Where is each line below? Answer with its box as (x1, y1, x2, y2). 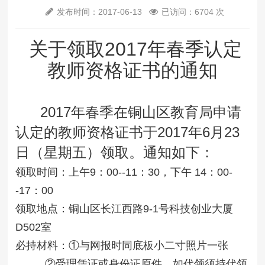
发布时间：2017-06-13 (57, 7, 144, 17)
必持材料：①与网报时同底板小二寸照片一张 (15, 239, 229, 251)
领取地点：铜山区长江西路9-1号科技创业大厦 (15, 202, 234, 215)
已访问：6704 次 (161, 7, 224, 17)
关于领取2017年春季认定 (23, 38, 242, 60)
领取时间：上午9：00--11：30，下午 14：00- (15, 166, 233, 178)
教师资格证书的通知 (47, 59, 218, 81)
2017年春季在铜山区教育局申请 (15, 104, 242, 120)
